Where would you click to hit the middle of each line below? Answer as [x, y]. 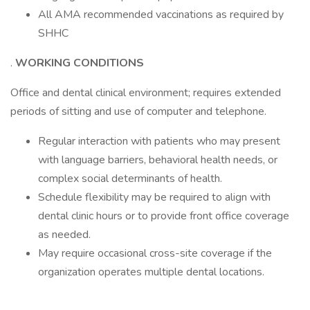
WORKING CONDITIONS [80, 63]
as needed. [64, 235]
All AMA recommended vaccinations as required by [161, 15]
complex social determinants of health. [130, 179]
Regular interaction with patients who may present [159, 141]
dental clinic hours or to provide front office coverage [164, 216]
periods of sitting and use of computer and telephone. [138, 111]
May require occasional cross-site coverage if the [155, 253]
